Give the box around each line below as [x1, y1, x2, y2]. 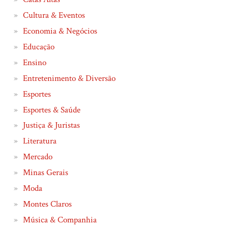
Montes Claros [22, 198, 72, 210]
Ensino [22, 56, 46, 68]
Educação [22, 41, 54, 53]
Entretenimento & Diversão [22, 72, 116, 84]
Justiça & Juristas [22, 120, 80, 131]
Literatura [22, 135, 56, 147]
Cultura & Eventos [22, 10, 85, 21]
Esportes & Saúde [22, 104, 80, 116]
